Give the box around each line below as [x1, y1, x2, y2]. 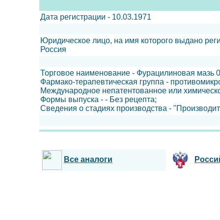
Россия [40, 45, 66, 54]
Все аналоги [64, 155, 112, 164]
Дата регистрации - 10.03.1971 [40, 13, 151, 21]
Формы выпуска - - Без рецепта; [40, 95, 157, 104]
